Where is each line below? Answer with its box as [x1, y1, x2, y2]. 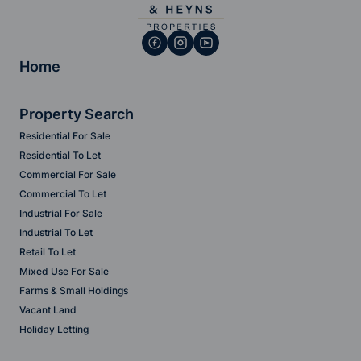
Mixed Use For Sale [19, 265, 109, 277]
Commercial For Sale [19, 168, 116, 180]
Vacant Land [19, 304, 77, 316]
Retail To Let [19, 246, 76, 258]
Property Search [19, 106, 134, 122]
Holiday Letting [19, 323, 89, 335]
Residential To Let [19, 149, 101, 161]
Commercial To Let [19, 188, 106, 200]
